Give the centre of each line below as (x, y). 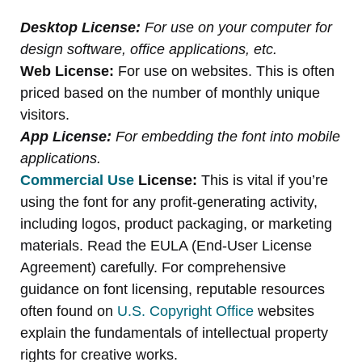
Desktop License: (80, 27)
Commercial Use (77, 180)
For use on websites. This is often (224, 71)
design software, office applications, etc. (149, 49)
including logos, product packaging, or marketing (176, 223)
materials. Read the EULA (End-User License (166, 245)
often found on (69, 311)
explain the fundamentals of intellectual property (174, 333)
